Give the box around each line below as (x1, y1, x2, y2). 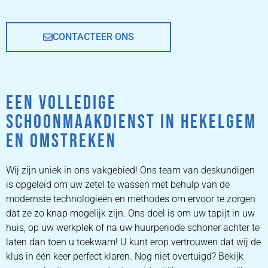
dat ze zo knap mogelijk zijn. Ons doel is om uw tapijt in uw (6, 208, 255, 220)
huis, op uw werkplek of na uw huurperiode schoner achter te (6, 222, 260, 234)
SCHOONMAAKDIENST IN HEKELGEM (6, 111, 257, 135)
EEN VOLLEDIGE (6, 92, 117, 115)
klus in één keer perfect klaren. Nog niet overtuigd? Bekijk (6, 251, 243, 263)
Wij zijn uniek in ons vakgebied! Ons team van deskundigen (6, 165, 255, 176)
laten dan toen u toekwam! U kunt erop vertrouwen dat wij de (6, 236, 261, 248)
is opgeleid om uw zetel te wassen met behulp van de (6, 179, 230, 191)
